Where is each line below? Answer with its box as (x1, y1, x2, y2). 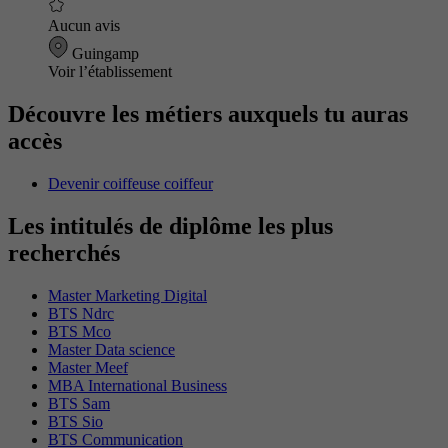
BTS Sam (48, 394, 110, 412)
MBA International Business (48, 376, 227, 394)
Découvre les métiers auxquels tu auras (8, 101, 408, 127)
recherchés (8, 239, 120, 266)
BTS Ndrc (48, 304, 114, 322)
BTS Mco (48, 322, 111, 340)
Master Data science (48, 340, 175, 358)
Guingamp (68, 45, 139, 63)
